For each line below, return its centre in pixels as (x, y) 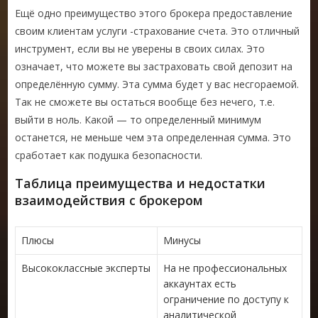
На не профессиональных (225, 268)
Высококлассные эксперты (86, 268)
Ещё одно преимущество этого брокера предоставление (154, 13)
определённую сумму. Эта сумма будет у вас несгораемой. (157, 84)
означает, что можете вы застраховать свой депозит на (154, 66)
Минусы (182, 240)
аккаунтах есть (200, 283)
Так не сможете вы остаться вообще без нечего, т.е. (145, 102)
